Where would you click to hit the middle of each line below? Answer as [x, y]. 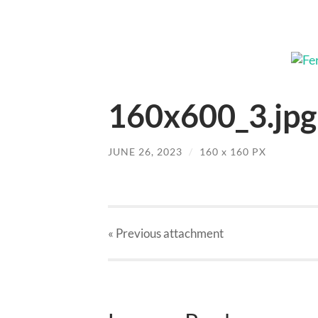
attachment [192, 234]
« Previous [135, 234]
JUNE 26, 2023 [145, 151]
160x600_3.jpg [212, 115]
